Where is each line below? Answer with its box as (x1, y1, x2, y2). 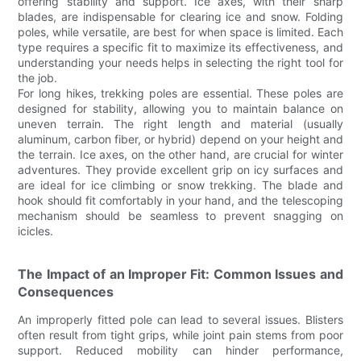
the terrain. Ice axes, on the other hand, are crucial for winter (18, 147, 343, 161)
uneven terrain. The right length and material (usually (18, 116, 343, 131)
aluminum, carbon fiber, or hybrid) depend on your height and (18, 131, 343, 146)
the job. (18, 70, 58, 85)
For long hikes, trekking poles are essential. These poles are (18, 85, 343, 100)
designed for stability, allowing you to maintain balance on (18, 101, 343, 115)
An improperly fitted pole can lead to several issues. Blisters (18, 312, 343, 326)
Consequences (18, 283, 114, 300)
